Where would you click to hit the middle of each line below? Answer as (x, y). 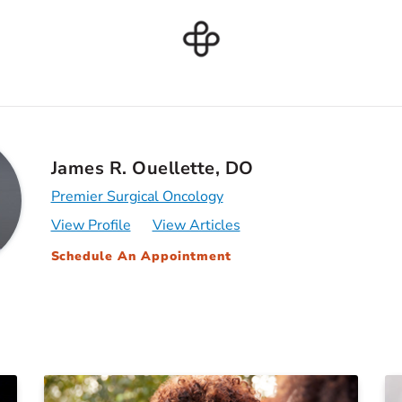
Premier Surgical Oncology (137, 197)
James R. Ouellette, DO (152, 168)
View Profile (91, 225)
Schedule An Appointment (141, 256)
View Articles (196, 225)
